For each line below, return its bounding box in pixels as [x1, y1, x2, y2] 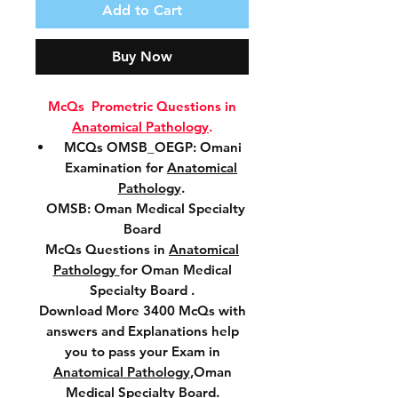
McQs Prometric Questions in [48, 98, 236, 115]
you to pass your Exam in [64, 343, 220, 360]
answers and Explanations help [45, 322, 239, 339]
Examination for [65, 159, 167, 176]
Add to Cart [102, 2, 182, 19]
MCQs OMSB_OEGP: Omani [60, 139, 242, 155]
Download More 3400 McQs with [38, 302, 246, 319]
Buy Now [112, 48, 172, 65]
